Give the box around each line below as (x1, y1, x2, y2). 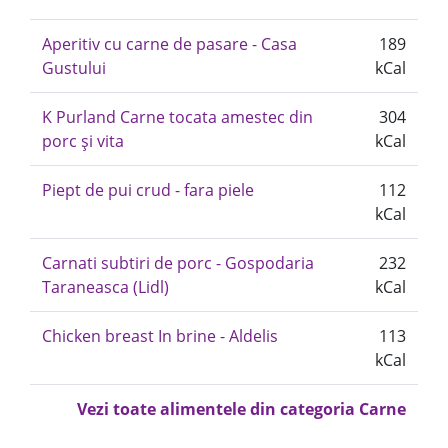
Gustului (42, 57, 106, 79)
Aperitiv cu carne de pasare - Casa (42, 33, 297, 55)
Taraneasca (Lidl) (42, 276, 169, 298)
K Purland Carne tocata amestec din (42, 106, 313, 128)
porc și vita (42, 130, 124, 152)
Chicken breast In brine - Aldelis (42, 325, 278, 347)
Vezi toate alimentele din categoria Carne (77, 398, 406, 420)
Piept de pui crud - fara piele (42, 179, 254, 201)
